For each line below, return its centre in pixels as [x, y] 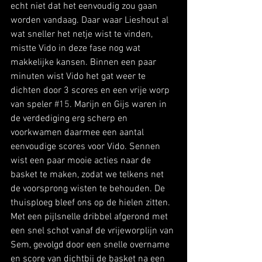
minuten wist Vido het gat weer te [79, 76]
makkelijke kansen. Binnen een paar [85, 62]
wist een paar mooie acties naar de [82, 161]
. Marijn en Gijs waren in [119, 104]
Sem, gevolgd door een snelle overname [91, 245]
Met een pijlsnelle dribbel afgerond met [90, 217]
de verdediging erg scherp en [70, 118]
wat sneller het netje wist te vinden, [83, 34]
